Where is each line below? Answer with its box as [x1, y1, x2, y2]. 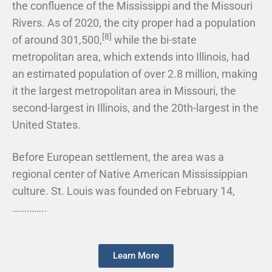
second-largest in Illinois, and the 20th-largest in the [12, 101, 259, 115]
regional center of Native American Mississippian [12, 168, 248, 181]
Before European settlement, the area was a [12, 151, 224, 164]
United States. [12, 118, 81, 132]
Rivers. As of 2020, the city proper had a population [12, 16, 256, 30]
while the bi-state [112, 33, 197, 47]
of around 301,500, [12, 33, 102, 47]
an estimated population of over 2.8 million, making [12, 67, 257, 81]
